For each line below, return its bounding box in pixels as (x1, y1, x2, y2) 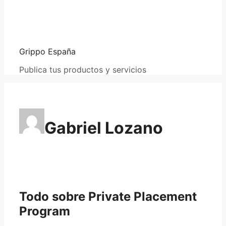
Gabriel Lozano (44, 118, 163, 138)
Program (19, 203, 70, 218)
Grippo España (19, 46, 76, 56)
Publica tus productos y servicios (19, 65, 146, 75)
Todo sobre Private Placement (19, 189, 197, 204)
